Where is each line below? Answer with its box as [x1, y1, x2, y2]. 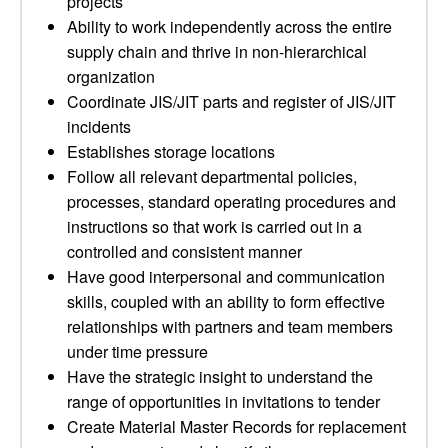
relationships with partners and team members [67, 315, 393, 338]
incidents [67, 115, 131, 138]
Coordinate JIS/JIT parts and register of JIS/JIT [67, 90, 396, 113]
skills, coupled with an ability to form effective [67, 290, 385, 313]
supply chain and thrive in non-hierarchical [67, 40, 367, 63]
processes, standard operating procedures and [67, 190, 396, 213]
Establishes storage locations [67, 140, 275, 163]
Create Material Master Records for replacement [67, 415, 406, 438]
